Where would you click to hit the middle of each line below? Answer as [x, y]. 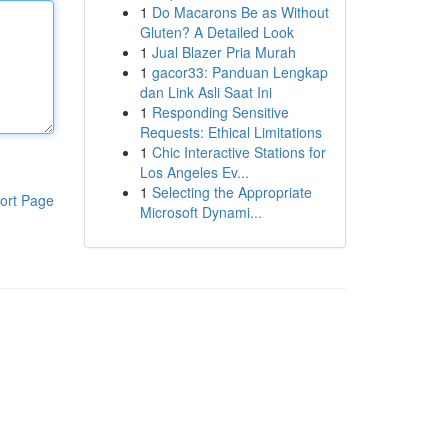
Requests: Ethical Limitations [230, 132]
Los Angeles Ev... [194, 172]
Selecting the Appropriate [231, 192]
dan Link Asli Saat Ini [205, 92]
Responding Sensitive [220, 112]
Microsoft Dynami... [200, 212]
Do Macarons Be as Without [240, 12]
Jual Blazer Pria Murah [223, 52]
